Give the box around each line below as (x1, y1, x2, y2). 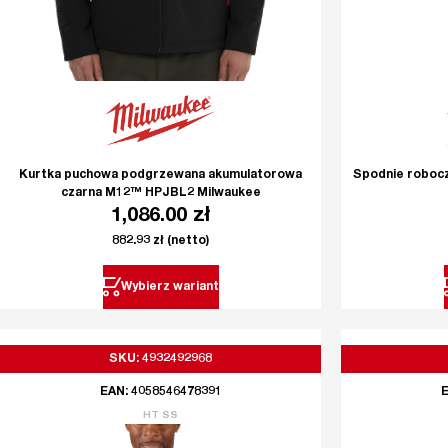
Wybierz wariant (120, 280, 219, 293)
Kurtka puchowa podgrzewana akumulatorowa (19, 168, 302, 181)
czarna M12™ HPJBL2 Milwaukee (60, 186, 261, 199)
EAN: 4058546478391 (99, 385, 222, 398)
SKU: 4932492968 (109, 352, 212, 365)
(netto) (164, 234, 209, 247)
